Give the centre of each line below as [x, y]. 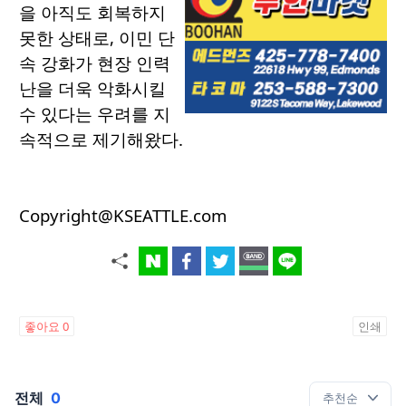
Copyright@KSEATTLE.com [123, 216]
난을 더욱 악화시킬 [92, 89]
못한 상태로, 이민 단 [97, 38]
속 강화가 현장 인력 [95, 63]
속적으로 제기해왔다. [101, 140]
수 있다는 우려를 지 [95, 114]
